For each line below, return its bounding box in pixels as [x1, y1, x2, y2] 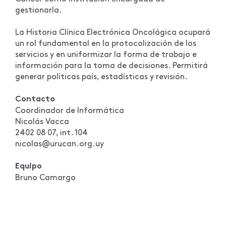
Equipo [15, 163, 42, 171]
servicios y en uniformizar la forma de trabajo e [15, 51, 197, 59]
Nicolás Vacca [15, 118, 69, 126]
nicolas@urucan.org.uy [15, 140, 104, 148]
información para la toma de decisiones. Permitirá [15, 62, 208, 70]
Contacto [15, 96, 55, 103]
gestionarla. [15, 7, 62, 14]
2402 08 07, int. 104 [15, 129, 88, 137]
